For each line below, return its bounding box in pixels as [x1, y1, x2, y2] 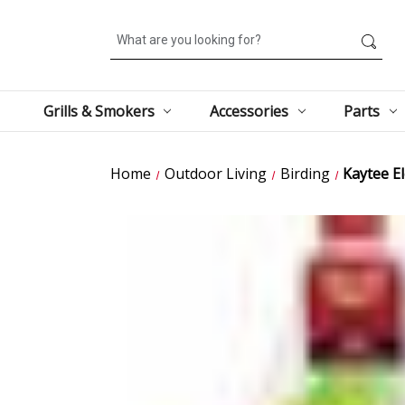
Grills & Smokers [42, 100, 155, 121]
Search [110, 24, 152, 39]
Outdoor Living [164, 163, 267, 184]
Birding [279, 163, 330, 184]
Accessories [209, 100, 288, 121]
